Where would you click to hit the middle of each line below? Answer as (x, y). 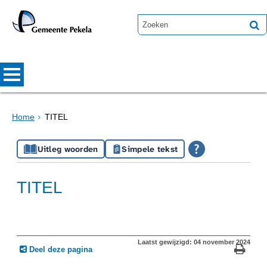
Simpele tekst (150, 149)
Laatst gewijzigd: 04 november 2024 (194, 242)
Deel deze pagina (61, 250)
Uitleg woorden (68, 149)
